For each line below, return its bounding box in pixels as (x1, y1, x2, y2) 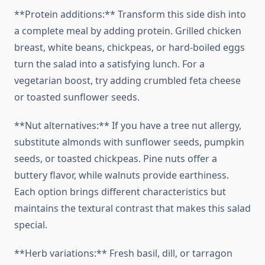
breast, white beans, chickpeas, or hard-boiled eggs (14, 41, 245, 54)
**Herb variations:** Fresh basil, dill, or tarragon (14, 247, 232, 260)
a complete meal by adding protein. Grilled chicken (14, 24, 241, 38)
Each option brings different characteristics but (14, 185, 226, 199)
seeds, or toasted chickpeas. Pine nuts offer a (14, 152, 217, 166)
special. (14, 218, 47, 232)
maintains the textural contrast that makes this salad (14, 202, 251, 215)
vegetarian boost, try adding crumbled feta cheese (14, 74, 241, 88)
